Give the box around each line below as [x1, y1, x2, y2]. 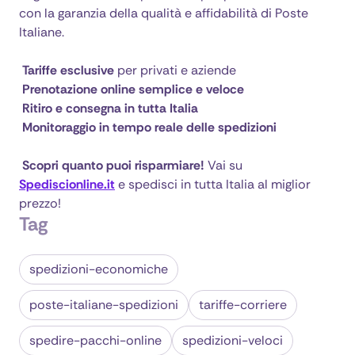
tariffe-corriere [199, 296, 287, 313]
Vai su [204, 157, 242, 174]
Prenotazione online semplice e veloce [22, 81, 244, 97]
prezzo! [19, 195, 61, 212]
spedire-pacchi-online [29, 332, 162, 349]
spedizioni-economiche [29, 261, 168, 277]
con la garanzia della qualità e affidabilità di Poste [19, 5, 308, 21]
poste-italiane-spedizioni [29, 296, 178, 313]
